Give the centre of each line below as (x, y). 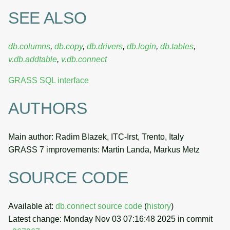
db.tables (177, 46)
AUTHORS (48, 109)
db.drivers (105, 46)
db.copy (69, 46)
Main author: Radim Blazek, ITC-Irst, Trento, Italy (96, 137)
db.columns (29, 46)
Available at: (32, 206)
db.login (141, 46)
